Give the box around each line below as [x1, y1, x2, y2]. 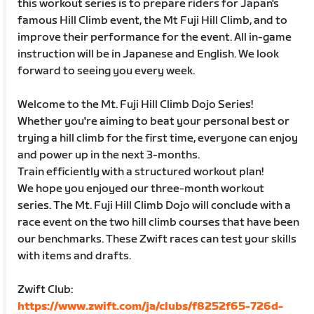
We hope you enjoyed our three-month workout [18, 182, 265, 196]
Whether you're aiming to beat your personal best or [18, 114, 290, 128]
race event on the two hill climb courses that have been [18, 215, 300, 229]
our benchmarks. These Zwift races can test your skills [18, 232, 297, 246]
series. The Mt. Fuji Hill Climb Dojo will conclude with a [18, 198, 292, 212]
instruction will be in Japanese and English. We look [18, 47, 280, 61]
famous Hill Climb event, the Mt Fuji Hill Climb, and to [18, 13, 288, 27]
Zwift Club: [18, 282, 74, 296]
